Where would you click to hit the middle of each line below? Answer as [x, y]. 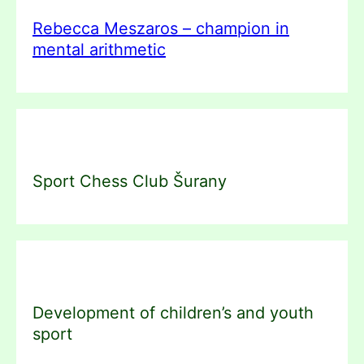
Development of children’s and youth [173, 312]
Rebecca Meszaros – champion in [161, 28]
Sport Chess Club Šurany [130, 181]
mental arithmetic [99, 49]
